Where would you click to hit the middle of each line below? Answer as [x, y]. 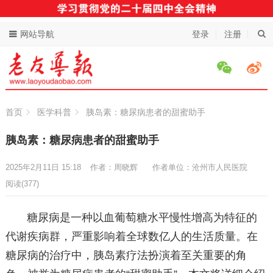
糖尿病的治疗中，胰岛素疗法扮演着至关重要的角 [126, 256]
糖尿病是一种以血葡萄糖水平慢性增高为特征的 [142, 218]
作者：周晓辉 [115, 168]
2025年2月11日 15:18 [43, 168]
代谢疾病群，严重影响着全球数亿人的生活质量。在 [131, 237]
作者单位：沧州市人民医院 [201, 168]
